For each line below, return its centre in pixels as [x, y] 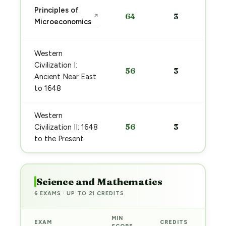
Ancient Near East [65, 77]
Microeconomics [63, 22]
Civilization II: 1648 [66, 127]
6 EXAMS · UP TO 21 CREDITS [79, 193]
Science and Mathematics [99, 182]
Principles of [56, 10]
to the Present [59, 139]
